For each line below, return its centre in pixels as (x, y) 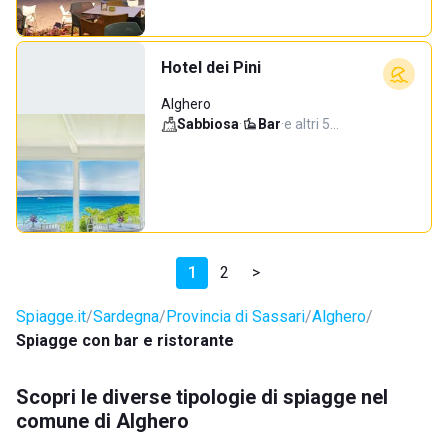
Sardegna (126, 316)
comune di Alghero (102, 421)
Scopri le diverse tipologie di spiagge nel (202, 397)
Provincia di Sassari (235, 316)
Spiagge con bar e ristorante (125, 340)
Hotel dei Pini (211, 67)
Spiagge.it (51, 316)
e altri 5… (311, 124)
